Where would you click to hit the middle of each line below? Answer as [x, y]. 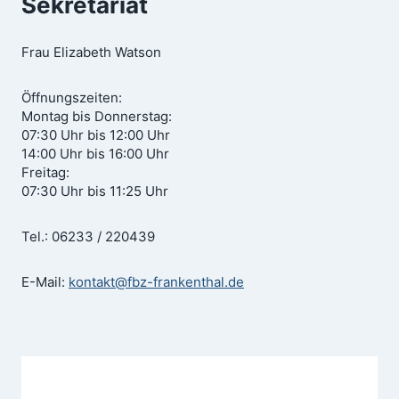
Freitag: [45, 172]
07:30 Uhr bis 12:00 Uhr [96, 134]
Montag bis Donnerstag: [97, 116]
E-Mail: [45, 281]
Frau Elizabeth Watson [91, 52]
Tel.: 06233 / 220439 [88, 236]
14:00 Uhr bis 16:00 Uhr [95, 153]
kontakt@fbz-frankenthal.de [156, 281]
